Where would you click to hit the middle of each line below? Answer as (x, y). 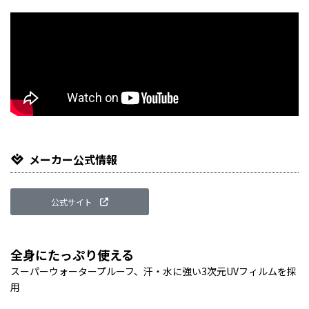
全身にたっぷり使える (72, 254)
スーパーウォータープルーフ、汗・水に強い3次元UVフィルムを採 (153, 271)
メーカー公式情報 (73, 159)
